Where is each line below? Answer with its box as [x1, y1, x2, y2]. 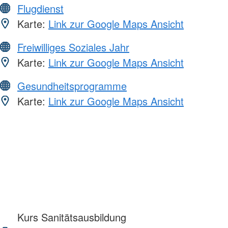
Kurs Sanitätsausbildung [14, 210, 126, 225]
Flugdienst [17, 1, 64, 16]
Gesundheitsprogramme [17, 78, 127, 94]
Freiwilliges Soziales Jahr [17, 40, 129, 55]
